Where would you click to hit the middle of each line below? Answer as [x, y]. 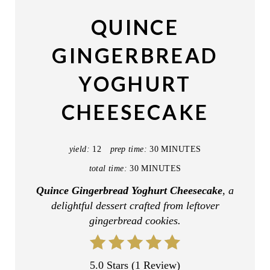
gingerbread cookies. [135, 220]
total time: [108, 168]
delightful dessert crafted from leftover [135, 205]
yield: [80, 149]
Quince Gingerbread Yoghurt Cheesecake [129, 190]
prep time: [129, 149]
